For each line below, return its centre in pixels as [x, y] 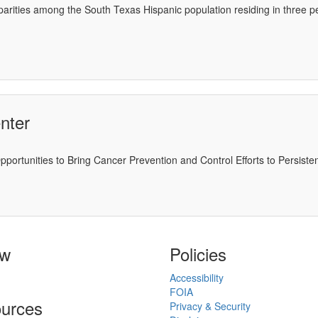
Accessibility [197, 278]
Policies [198, 254]
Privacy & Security [210, 306]
